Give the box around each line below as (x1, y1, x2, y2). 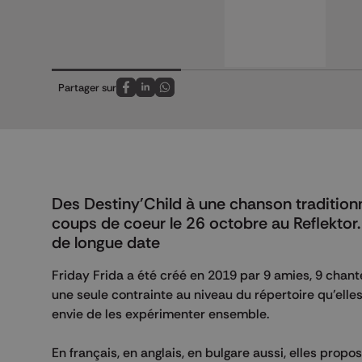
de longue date (52, 233, 160, 253)
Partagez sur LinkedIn (144, 89, 245, 103)
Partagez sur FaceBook (124, 89, 234, 103)
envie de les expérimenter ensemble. (52, 305, 272, 322)
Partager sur (58, 81, 116, 95)
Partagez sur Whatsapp (163, 89, 275, 103)
